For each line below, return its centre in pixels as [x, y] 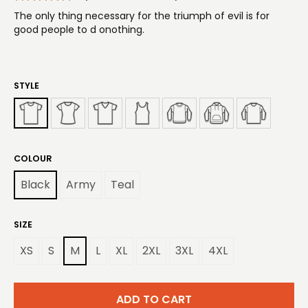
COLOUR [33, 158]
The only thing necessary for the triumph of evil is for [142, 16]
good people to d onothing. [79, 30]
